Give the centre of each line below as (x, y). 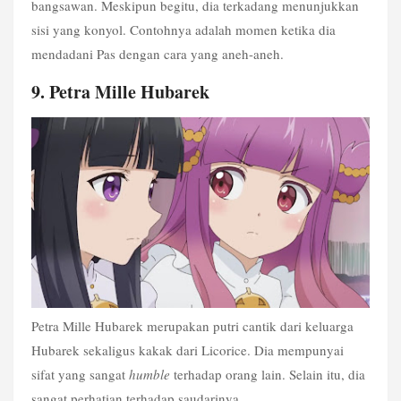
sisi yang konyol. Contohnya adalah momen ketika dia (183, 30)
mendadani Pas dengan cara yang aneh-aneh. (158, 54)
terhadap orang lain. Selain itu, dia (268, 375)
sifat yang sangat (80, 375)
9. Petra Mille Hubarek (120, 91)
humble (149, 375)
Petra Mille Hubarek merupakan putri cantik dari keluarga (192, 326)
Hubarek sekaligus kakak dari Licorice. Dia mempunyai (188, 350)
